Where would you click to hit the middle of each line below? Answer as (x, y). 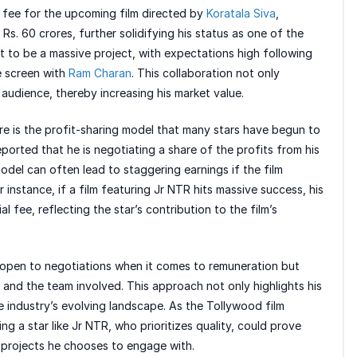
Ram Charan (100, 73)
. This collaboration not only (206, 73)
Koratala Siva (241, 14)
